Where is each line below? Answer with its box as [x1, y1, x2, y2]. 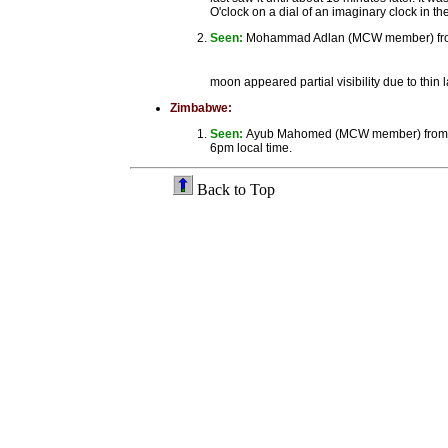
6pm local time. [210, 141, 292, 155]
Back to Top [193, 181, 275, 198]
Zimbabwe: [170, 101, 232, 115]
